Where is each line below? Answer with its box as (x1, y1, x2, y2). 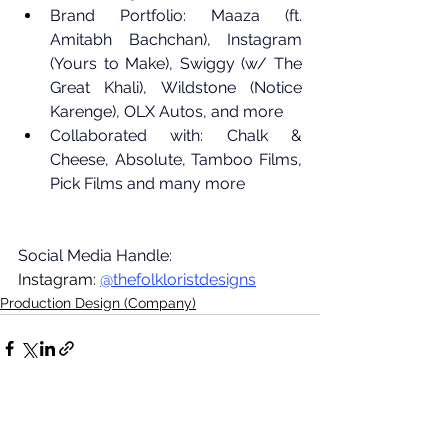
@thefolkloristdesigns (100, 270, 256, 289)
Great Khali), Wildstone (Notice (50, 78, 302, 97)
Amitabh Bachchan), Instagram (50, 30, 302, 49)
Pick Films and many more (50, 174, 245, 193)
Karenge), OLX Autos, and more (50, 102, 283, 121)
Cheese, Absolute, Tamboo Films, (50, 150, 302, 169)
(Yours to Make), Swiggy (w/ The (50, 54, 302, 73)
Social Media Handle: (18, 246, 172, 265)
